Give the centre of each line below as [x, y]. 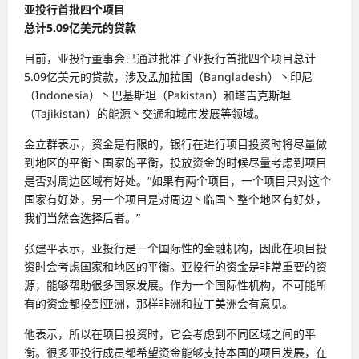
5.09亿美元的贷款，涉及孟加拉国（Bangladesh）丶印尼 [168, 76]
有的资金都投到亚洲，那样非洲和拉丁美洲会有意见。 [159, 303]
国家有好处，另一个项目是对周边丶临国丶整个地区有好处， [175, 199]
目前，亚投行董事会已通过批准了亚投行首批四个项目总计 [170, 58]
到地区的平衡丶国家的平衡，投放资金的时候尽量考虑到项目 [175, 162]
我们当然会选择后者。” [82, 217]
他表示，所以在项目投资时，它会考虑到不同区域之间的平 [170, 333]
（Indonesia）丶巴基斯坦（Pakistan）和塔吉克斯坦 [157, 95]
